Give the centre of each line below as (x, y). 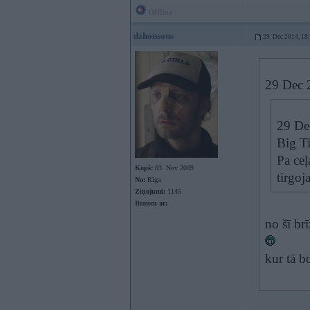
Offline (159, 12)
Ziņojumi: (150, 191)
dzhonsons (154, 36)
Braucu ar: (151, 203)
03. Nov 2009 (173, 168)
